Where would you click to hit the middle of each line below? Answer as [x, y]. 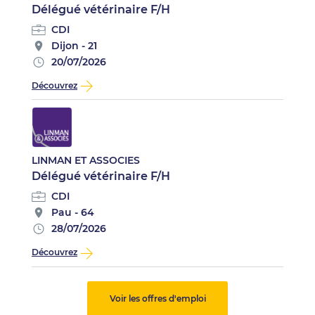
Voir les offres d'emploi [157, 299]
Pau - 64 [73, 213]
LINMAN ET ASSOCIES [86, 161]
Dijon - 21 [74, 46]
